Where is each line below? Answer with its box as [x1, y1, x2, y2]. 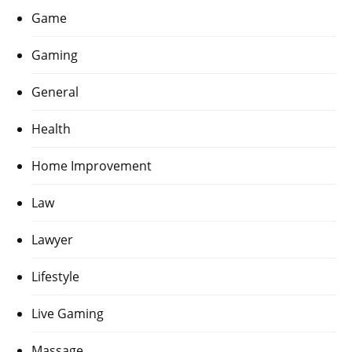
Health [31, 120, 71, 138]
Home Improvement [31, 157, 152, 175]
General [31, 83, 79, 101]
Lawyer [31, 231, 73, 249]
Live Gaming [31, 305, 104, 323]
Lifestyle [31, 268, 79, 286]
